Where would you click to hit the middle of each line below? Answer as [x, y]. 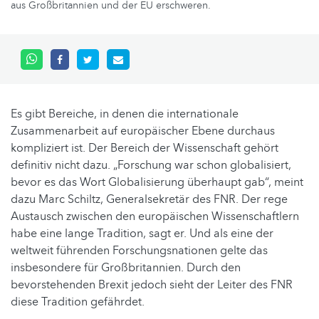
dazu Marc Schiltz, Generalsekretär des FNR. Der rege [149, 200]
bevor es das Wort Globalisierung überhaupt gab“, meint [157, 183]
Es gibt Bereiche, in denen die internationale [125, 114]
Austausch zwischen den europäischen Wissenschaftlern [155, 217]
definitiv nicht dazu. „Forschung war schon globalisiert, [151, 166]
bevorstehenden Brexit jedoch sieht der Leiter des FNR [152, 285]
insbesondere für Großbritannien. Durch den [126, 268]
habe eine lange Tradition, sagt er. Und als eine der [142, 234]
